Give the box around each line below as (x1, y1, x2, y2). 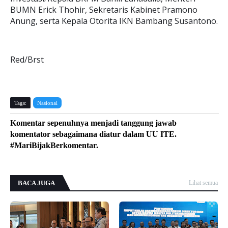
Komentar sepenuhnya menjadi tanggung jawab (10, 119, 177, 127)
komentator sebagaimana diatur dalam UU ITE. (10, 130, 177, 138)
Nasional (37, 100, 58, 106)
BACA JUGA (18, 179, 55, 187)
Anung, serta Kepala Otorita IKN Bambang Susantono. (10, 15, 218, 26)
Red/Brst (10, 54, 44, 65)
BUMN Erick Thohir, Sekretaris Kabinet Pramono (10, 4, 197, 15)
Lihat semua (189, 179, 218, 186)
